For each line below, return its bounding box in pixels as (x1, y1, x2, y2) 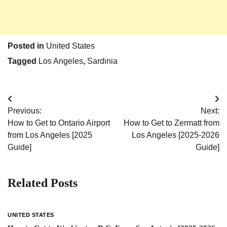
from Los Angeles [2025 (8, 130, 92, 139)
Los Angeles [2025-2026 (132, 130, 219, 139)
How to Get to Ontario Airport (8, 118, 110, 127)
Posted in (8, 41, 46, 50)
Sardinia (87, 56, 118, 65)
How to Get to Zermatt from (124, 118, 219, 127)
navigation (7, 112, 62, 126)
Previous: (8, 106, 42, 115)
